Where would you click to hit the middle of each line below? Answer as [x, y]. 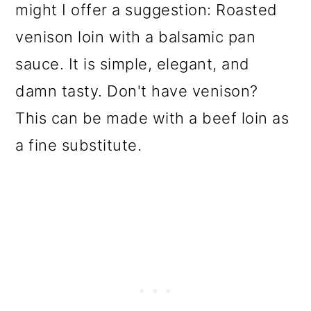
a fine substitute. [79, 145]
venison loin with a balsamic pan [136, 36]
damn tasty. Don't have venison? [139, 91]
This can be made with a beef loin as [152, 118]
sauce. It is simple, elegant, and [133, 64]
